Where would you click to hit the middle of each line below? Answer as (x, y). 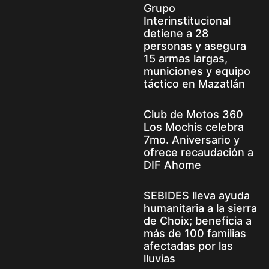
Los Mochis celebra (194, 127)
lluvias (159, 258)
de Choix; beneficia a (198, 220)
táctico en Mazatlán (194, 83)
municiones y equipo (197, 71)
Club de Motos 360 (193, 114)
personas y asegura (195, 46)
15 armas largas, (186, 58)
